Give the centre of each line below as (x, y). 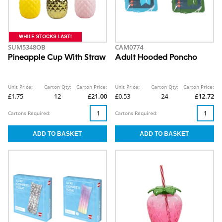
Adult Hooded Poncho (156, 58)
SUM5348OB (27, 47)
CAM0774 (129, 47)
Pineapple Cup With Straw (57, 58)
